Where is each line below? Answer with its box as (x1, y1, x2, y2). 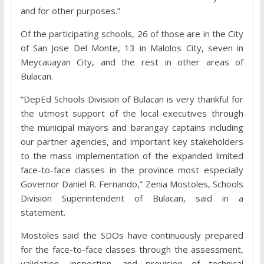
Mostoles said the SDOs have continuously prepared (20, 229, 244, 241)
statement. (20, 206, 65, 218)
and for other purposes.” (20, 5, 120, 16)
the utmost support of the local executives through (20, 107, 244, 119)
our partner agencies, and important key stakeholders (20, 136, 244, 147)
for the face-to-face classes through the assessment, (20, 243, 244, 255)
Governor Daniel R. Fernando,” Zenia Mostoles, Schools (20, 178, 244, 190)
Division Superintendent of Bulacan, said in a (20, 192, 244, 204)
